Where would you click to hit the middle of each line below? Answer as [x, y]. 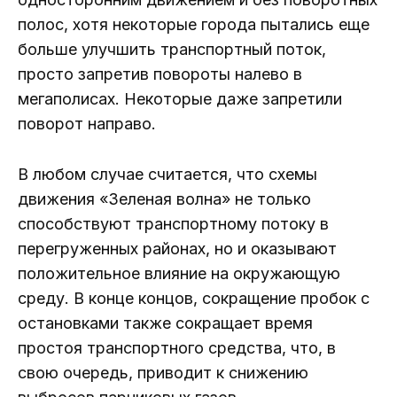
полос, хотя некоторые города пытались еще [194, 25]
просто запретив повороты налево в [160, 74]
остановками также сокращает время [165, 323]
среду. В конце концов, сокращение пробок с [194, 298]
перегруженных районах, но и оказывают [177, 248]
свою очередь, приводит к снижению [163, 372]
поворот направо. [87, 124]
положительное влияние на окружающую [179, 273]
